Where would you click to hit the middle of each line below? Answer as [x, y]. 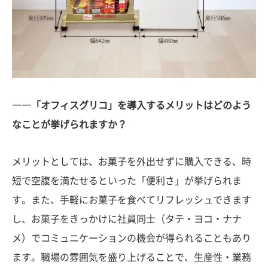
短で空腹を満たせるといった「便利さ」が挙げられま [127, 181]
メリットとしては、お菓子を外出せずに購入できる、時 [132, 162]
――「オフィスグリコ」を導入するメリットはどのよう [132, 105]
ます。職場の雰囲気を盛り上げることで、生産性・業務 [132, 257]
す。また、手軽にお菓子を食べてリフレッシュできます [132, 200]
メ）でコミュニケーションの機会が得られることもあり [132, 238]
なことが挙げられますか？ [69, 124]
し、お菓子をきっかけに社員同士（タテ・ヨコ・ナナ [127, 219]
